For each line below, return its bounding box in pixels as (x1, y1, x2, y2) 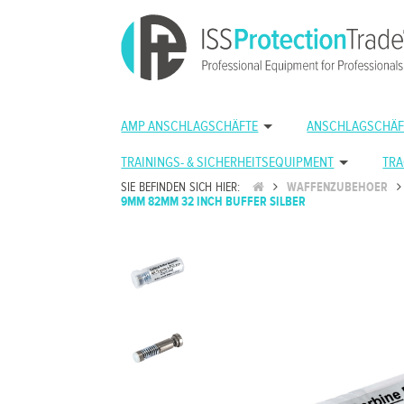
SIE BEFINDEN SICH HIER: (121, 180, 243, 195)
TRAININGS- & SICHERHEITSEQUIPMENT (121, 154, 335, 171)
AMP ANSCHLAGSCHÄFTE (121, 118, 259, 135)
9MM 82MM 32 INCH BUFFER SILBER (121, 195, 307, 209)
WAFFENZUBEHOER (286, 180, 388, 195)
